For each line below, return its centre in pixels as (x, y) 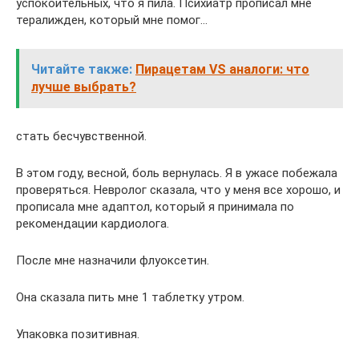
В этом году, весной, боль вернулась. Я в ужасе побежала (177, 173)
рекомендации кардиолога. (93, 224)
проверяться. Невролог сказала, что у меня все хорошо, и (178, 190)
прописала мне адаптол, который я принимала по (155, 207)
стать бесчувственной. (81, 136)
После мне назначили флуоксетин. (113, 260)
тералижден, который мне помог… (112, 20)
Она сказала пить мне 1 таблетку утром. (130, 297)
